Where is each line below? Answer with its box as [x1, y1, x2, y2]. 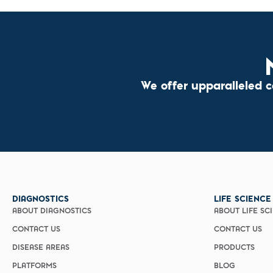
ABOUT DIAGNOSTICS [12, 208, 91, 216]
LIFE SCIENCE [214, 193, 271, 205]
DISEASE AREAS [12, 244, 69, 252]
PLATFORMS [12, 263, 57, 271]
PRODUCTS [214, 244, 255, 252]
